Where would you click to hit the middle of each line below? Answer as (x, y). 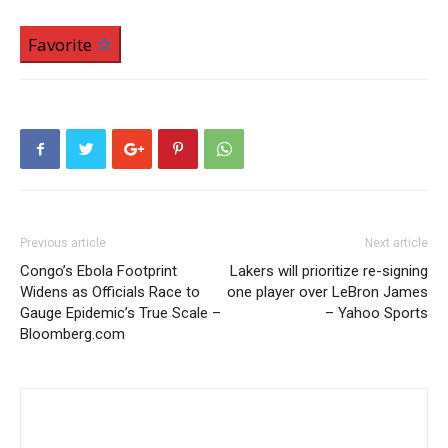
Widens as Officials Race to (110, 292)
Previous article (63, 243)
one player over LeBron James (327, 292)
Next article (396, 243)
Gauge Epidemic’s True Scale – (120, 313)
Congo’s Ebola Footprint (98, 271)
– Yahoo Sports (376, 313)
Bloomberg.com (72, 334)
